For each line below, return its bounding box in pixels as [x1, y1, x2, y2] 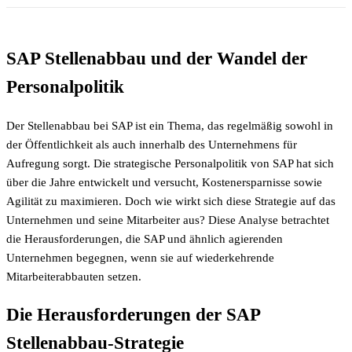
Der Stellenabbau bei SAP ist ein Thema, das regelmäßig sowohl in [6, 119, 333, 133]
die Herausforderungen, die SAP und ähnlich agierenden [6, 233, 283, 246]
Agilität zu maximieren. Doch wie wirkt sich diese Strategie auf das [6, 195, 335, 208]
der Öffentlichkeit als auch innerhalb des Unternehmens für [6, 138, 297, 152]
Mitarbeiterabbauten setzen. [6, 270, 141, 284]
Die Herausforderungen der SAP [6, 304, 260, 324]
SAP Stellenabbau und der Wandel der [6, 49, 307, 69]
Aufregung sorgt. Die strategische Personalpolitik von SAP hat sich [6, 157, 334, 170]
